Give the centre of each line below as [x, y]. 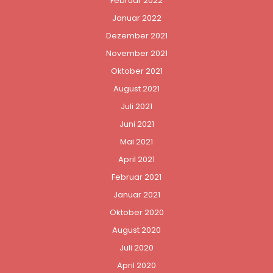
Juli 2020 [136, 247]
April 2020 [136, 265]
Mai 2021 [136, 141]
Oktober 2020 [136, 212]
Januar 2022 [136, 18]
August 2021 [136, 88]
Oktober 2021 [136, 71]
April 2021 [136, 159]
